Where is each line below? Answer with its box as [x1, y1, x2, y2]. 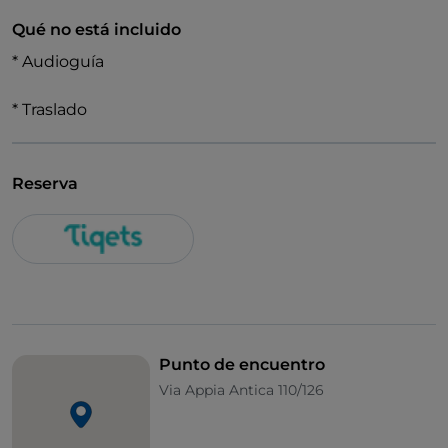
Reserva [12, 174, 78, 194]
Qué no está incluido [12, 20, 181, 40]
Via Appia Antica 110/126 [159, 381, 324, 400]
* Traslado [12, 100, 87, 120]
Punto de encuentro [159, 355, 325, 375]
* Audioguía [12, 52, 104, 72]
